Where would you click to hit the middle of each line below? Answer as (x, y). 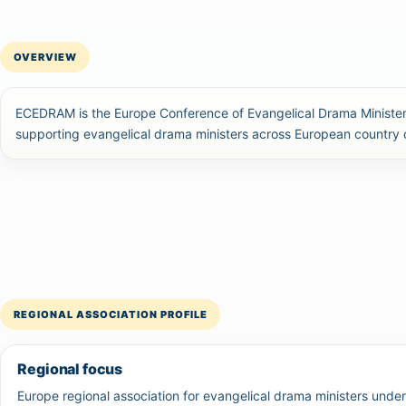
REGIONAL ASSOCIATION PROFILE (110, 314)
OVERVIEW (45, 58)
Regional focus (70, 369)
